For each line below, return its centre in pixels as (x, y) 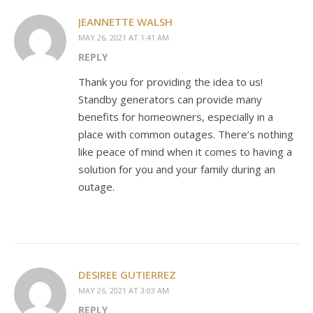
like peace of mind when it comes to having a (185, 151)
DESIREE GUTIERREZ (127, 274)
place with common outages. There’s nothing (186, 134)
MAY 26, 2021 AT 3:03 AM (124, 290)
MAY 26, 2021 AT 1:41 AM (124, 37)
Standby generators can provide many (170, 99)
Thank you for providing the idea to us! (170, 81)
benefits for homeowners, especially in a (176, 116)
